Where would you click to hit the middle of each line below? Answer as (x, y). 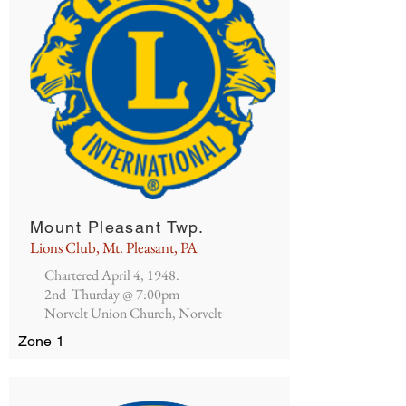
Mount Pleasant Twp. (117, 227)
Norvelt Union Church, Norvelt (133, 313)
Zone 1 (41, 341)
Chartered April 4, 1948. (112, 275)
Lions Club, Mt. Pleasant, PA (114, 247)
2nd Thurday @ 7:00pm (112, 294)
